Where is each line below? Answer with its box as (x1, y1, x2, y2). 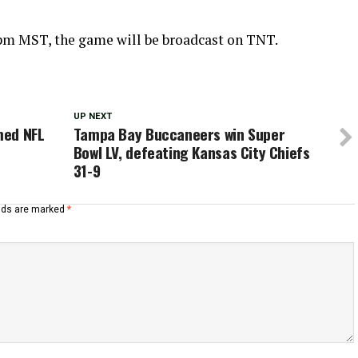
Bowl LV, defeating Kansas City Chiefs (73, 141, 310, 164)
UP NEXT (73, 111, 112, 121)
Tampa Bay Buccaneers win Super (73, 122, 285, 145)
